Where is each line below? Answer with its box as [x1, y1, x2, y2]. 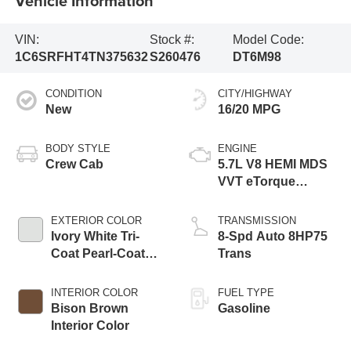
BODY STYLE [45, 143, 110, 155]
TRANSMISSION [218, 215, 296, 227]
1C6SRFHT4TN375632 [14, 49, 148, 63]
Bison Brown [50, 302, 128, 316]
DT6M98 [233, 49, 282, 63]
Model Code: [233, 32, 305, 46]
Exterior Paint [50, 264, 132, 278]
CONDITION [45, 88, 102, 100]
